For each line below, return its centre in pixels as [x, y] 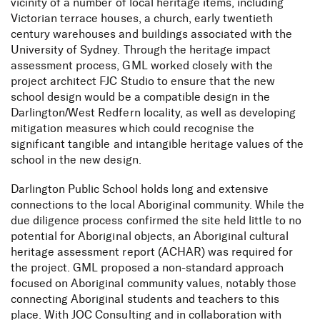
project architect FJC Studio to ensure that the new [143, 81]
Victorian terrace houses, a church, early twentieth [142, 19]
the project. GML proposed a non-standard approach [147, 268]
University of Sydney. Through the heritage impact [141, 50]
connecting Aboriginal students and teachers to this [145, 299]
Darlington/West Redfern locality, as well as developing [154, 113]
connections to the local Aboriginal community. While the [158, 205]
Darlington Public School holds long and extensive [140, 189]
